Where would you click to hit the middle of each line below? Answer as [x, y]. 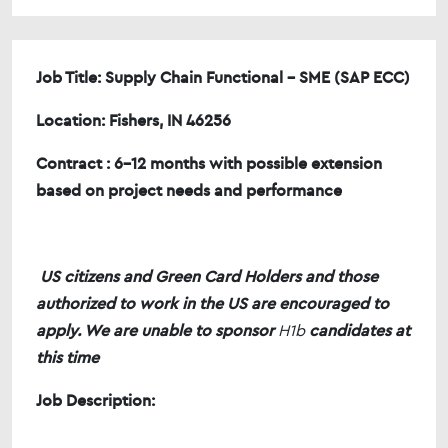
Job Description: [147, 400]
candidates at [357, 330]
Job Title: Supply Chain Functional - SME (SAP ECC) [223, 77]
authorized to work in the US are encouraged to [212, 303]
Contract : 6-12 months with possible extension [209, 163]
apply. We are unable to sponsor [157, 330]
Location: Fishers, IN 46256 [133, 120]
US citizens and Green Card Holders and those [209, 276]
